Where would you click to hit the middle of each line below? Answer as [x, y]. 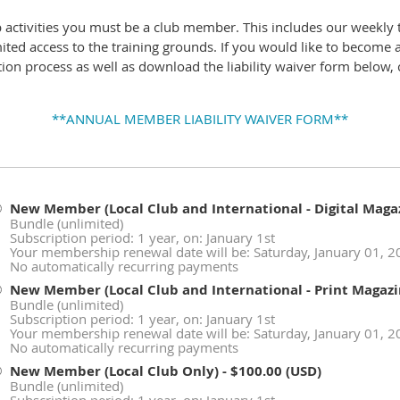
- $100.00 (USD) [271, 371]
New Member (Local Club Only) [114, 371]
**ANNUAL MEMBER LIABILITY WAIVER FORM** [200, 119]
